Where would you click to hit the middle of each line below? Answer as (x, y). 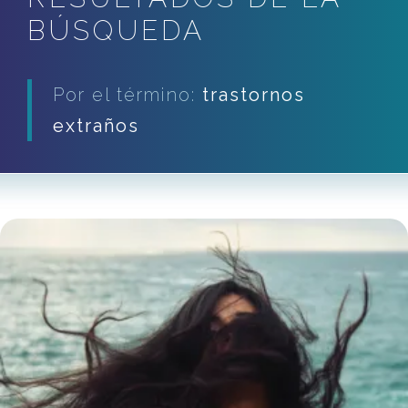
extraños (96, 126)
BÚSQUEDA (116, 31)
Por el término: (127, 95)
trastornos (254, 95)
